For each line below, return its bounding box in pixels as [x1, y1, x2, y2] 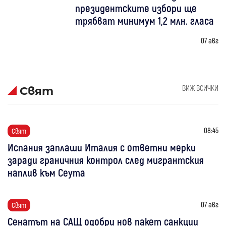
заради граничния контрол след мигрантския [8, 153, 204, 166]
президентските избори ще [75, 1, 197, 14]
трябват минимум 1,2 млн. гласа [75, 14, 214, 27]
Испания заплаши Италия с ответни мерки [8, 140, 196, 153]
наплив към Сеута [8, 165, 85, 179]
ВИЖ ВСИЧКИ [182, 83, 218, 92]
